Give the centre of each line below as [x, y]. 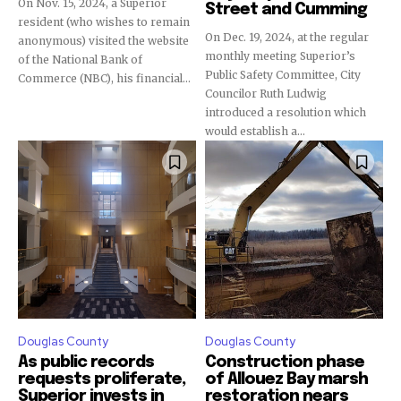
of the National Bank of [80, 60]
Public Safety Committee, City [283, 75]
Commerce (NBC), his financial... [104, 78]
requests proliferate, [102, 380]
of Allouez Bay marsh [286, 380]
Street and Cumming [286, 10]
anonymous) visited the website [103, 41]
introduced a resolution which [286, 112]
